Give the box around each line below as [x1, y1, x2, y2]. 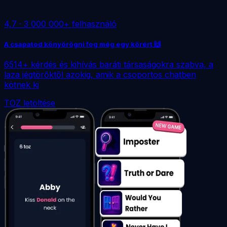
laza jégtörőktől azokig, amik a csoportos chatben [4, 69, 196, 80]
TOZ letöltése [4, 97, 55, 108]
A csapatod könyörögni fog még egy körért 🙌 [4, 40, 161, 48]
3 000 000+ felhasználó [24, 18, 117, 29]
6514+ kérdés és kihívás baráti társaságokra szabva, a [4, 59, 213, 69]
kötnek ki [4, 79, 39, 90]
